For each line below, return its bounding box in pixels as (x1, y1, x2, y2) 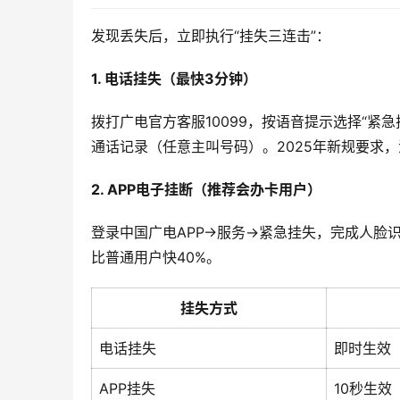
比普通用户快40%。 (91, 248, 221, 267)
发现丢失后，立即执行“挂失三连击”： (91, 27, 330, 46)
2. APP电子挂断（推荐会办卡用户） (91, 180, 321, 199)
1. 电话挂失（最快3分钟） (91, 70, 257, 88)
